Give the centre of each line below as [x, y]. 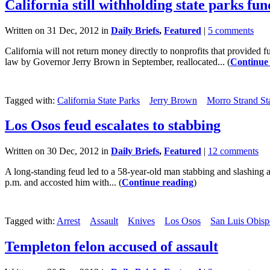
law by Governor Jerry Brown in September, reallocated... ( [118, 61]
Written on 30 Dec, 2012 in [58, 151]
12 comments [233, 151]
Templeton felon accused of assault [111, 247]
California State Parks [99, 100]
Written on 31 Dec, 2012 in [58, 30]
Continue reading [158, 183]
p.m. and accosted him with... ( [63, 183]
